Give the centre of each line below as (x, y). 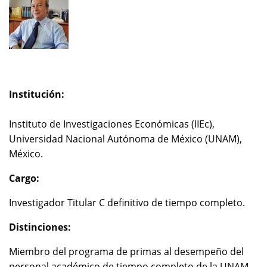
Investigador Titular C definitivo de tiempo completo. (127, 203)
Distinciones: (40, 227)
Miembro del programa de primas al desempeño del (126, 252)
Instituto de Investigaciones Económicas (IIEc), (112, 124)
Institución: (37, 94)
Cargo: (24, 178)
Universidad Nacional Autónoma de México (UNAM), (125, 139)
